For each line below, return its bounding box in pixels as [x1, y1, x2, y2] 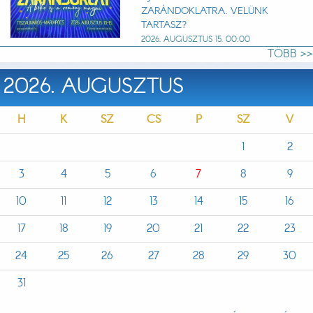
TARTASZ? [140, 17, 187, 32]
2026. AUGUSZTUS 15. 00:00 [140, 33, 250, 45]
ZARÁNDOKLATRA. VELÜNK [140, 3, 268, 18]
